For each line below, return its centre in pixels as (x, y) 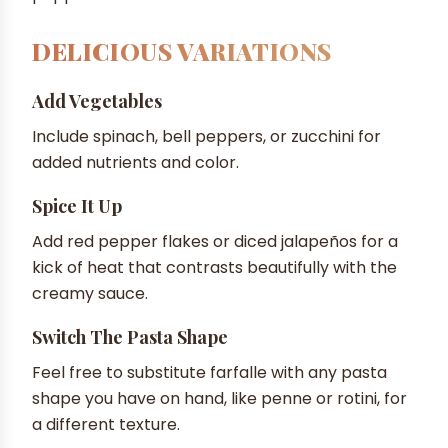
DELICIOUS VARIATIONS (182, 50)
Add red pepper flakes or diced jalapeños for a (215, 241)
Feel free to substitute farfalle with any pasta (209, 372)
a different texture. (106, 424)
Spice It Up (77, 205)
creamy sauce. (90, 293)
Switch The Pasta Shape (130, 336)
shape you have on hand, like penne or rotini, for (219, 398)
